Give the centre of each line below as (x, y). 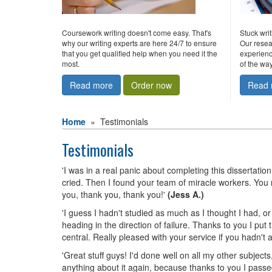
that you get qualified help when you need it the (140, 53)
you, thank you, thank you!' (115, 194)
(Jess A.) (186, 194)
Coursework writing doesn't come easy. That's (137, 32)
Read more (91, 85)
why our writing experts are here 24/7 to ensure (139, 43)
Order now (151, 85)
